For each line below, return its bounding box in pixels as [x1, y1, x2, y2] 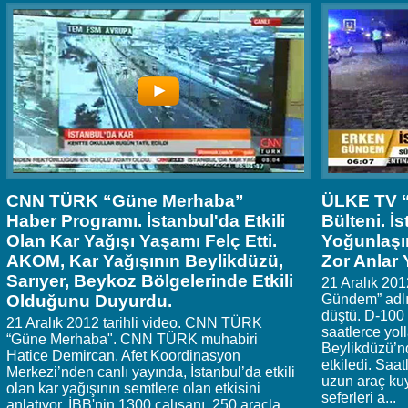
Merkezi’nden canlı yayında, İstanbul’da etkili [6, 364, 295, 381]
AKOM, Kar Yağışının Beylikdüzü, [6, 251, 283, 271]
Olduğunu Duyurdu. [6, 291, 172, 311]
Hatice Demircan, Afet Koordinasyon [6, 348, 240, 364]
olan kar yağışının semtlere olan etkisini [6, 381, 260, 397]
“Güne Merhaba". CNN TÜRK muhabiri [6, 331, 258, 348]
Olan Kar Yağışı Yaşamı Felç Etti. [6, 231, 277, 251]
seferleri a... [321, 390, 396, 406]
